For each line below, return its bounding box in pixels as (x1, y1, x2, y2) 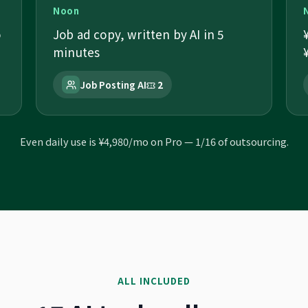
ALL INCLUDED (117, 274, 191, 287)
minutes (53, 43, 100, 60)
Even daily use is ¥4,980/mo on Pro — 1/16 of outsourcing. (19, 134, 289, 148)
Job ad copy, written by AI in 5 (53, 25, 224, 43)
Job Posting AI (80, 78, 146, 91)
